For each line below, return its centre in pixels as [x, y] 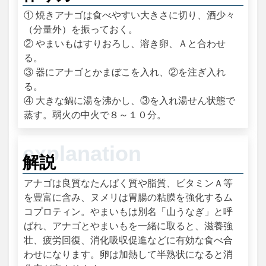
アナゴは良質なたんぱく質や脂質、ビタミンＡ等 [129, 183]
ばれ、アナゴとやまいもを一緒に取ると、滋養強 [129, 226]
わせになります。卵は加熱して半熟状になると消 [129, 255]
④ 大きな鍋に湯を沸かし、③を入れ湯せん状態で [130, 100]
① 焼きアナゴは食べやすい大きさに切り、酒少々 [130, 15]
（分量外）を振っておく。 [81, 29]
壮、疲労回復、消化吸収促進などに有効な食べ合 [129, 240]
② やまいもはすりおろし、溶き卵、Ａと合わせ [125, 43]
